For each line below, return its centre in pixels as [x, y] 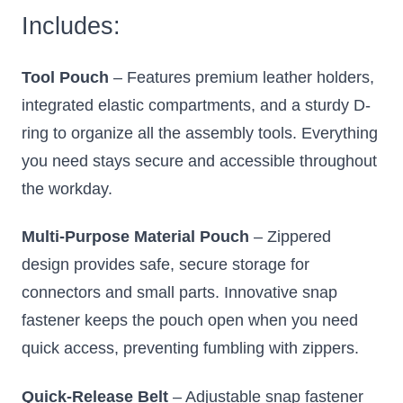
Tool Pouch [65, 77]
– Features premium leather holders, [242, 77]
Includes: [71, 26]
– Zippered [290, 237]
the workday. [67, 188]
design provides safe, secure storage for [166, 265]
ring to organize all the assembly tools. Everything [200, 133]
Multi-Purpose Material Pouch [135, 237]
